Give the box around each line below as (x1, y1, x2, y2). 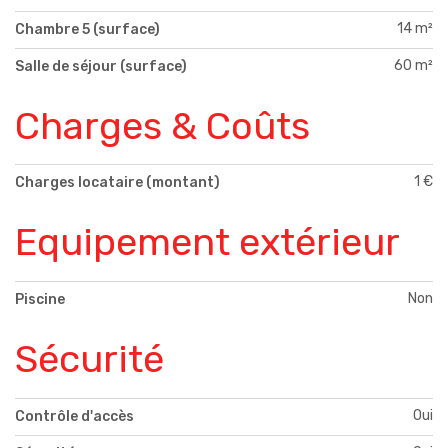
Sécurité (15, 336, 164, 383)
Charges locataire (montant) (15, 174, 220, 192)
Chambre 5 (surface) (15, 20, 160, 38)
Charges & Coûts (15, 102, 310, 149)
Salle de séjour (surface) (15, 57, 187, 75)
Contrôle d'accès (15, 407, 134, 425)
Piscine (15, 291, 65, 309)
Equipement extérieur (15, 219, 400, 266)
